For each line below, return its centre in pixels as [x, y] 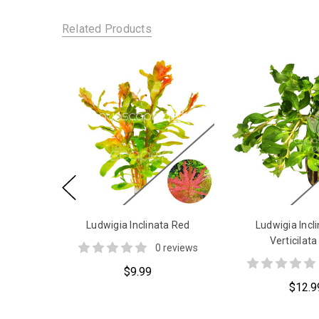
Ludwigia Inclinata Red [138, 225]
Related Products [106, 28]
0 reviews [177, 247]
